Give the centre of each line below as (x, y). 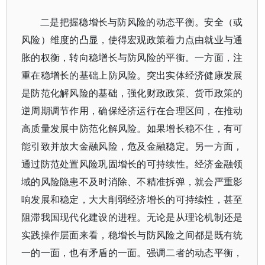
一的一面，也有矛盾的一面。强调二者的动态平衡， (132, 253)
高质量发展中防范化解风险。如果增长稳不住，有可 (132, 128)
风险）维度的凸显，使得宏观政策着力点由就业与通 (132, 40)
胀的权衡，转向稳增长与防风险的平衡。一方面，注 (132, 57)
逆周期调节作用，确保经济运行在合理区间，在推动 (132, 111)
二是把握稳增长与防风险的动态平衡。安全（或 (142, 22)
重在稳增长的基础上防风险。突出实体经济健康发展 (132, 75)
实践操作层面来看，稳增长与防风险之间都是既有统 (132, 235)
